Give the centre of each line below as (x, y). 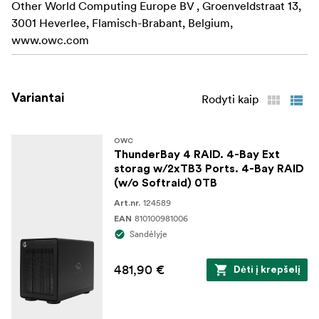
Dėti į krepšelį (267, 270)
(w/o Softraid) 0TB (166, 183)
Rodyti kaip (230, 99)
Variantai (38, 98)
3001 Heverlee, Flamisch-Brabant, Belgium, (122, 23)
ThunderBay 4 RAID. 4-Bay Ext (197, 155)
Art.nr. (127, 203)
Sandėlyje (148, 234)
